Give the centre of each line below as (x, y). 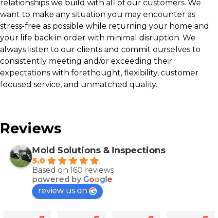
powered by (58, 179)
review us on (63, 191)
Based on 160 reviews (73, 170)
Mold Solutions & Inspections (99, 150)
